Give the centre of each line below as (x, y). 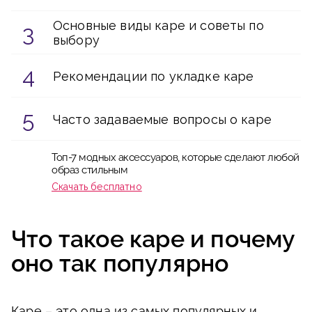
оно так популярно (120, 263)
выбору (76, 40)
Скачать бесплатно (97, 187)
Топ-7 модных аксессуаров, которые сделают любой (175, 157)
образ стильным (89, 170)
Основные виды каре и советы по (158, 25)
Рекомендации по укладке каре (154, 76)
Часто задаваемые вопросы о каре (162, 119)
